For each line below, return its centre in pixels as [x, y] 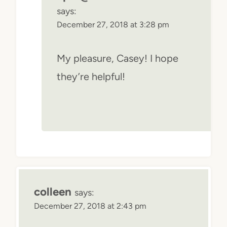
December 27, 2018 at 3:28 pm [113, 24]
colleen [53, 192]
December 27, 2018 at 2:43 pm [90, 206]
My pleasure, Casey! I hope [118, 58]
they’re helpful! [91, 76]
